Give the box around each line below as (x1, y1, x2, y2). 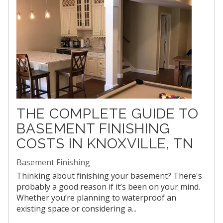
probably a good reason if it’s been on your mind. (16, 181, 200, 193)
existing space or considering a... (16, 203, 136, 215)
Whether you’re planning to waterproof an (16, 192, 176, 204)
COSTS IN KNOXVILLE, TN (16, 135, 194, 152)
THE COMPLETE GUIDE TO (16, 106, 199, 122)
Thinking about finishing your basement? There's (16, 170, 202, 182)
